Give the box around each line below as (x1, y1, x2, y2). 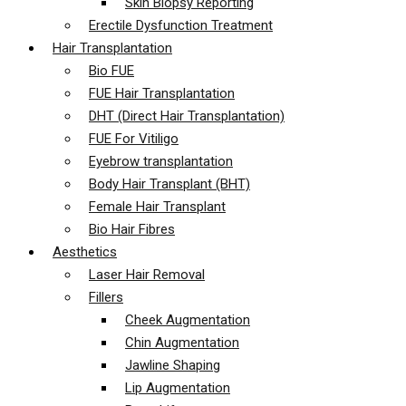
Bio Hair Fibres (89, 221, 175, 237)
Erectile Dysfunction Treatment (89, 17, 273, 34)
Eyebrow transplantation (89, 153, 233, 169)
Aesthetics (53, 244, 117, 260)
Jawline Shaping (125, 357, 220, 373)
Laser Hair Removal (89, 266, 205, 283)
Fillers (89, 289, 123, 305)
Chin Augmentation (125, 334, 239, 351)
